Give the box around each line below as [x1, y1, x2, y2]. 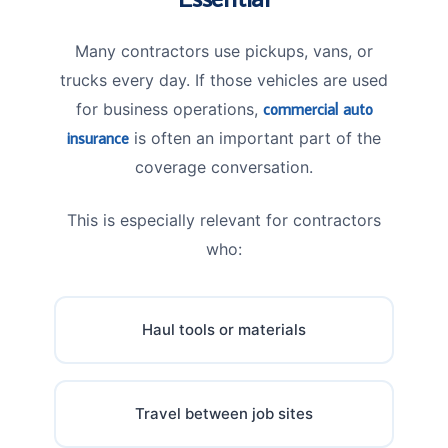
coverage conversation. [135, 156, 313, 177]
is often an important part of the [129, 127, 381, 148]
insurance [67, 127, 129, 148]
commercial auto [262, 98, 373, 119]
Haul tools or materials [142, 319, 306, 339]
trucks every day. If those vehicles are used [60, 69, 388, 90]
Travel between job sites [135, 403, 313, 423]
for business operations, [75, 98, 263, 119]
